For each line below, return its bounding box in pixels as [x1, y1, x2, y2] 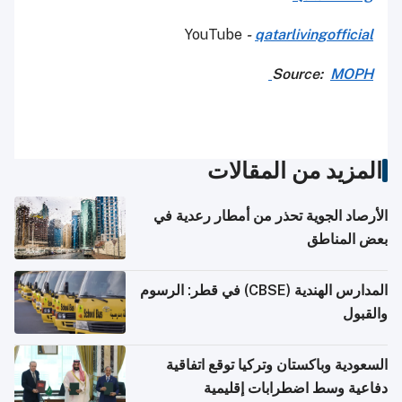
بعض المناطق [307, 230, 388, 248]
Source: [272, 65, 330, 83]
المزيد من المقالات [207, 156, 382, 184]
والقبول [343, 304, 388, 322]
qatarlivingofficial [255, 25, 373, 43]
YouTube [185, 25, 246, 43]
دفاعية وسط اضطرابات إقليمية [204, 379, 388, 397]
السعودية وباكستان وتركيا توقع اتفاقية [166, 355, 388, 373]
